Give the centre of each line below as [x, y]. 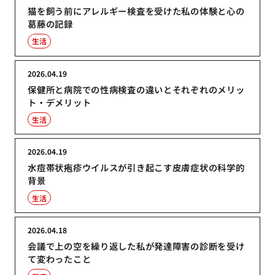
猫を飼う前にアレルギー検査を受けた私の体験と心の [136, 10]
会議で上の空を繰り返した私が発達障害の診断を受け [136, 246]
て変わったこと [60, 258]
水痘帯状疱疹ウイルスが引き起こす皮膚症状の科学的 [136, 168]
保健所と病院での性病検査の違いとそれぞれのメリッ [136, 89]
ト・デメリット [60, 102]
